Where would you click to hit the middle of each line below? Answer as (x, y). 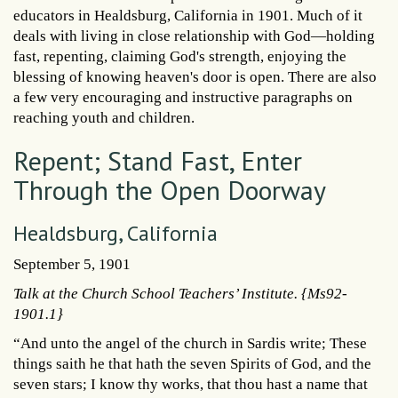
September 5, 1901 (72, 265)
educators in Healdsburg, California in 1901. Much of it (188, 16)
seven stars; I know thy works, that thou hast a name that (191, 385)
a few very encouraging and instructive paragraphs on (183, 98)
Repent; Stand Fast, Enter (158, 161)
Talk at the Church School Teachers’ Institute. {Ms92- (180, 294)
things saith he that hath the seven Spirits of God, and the (192, 364)
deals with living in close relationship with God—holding (194, 36)
